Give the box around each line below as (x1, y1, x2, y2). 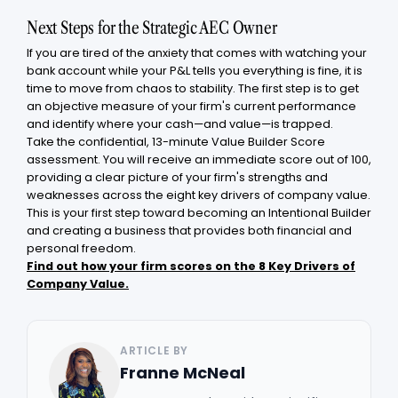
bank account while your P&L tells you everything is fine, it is (27, 62, 362, 78)
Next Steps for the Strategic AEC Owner (27, 16, 277, 39)
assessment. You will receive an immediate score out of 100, (27, 151, 371, 167)
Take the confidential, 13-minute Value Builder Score (27, 133, 325, 149)
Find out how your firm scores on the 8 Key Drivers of (27, 258, 355, 274)
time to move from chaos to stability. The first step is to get (27, 80, 359, 96)
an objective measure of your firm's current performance (27, 98, 356, 114)
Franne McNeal (120, 361, 245, 384)
